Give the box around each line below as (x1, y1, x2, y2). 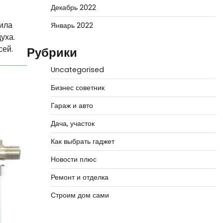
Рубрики (26, 44, 77, 61)
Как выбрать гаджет (50, 136, 114, 146)
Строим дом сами (50, 190, 109, 200)
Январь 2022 (50, 20, 93, 30)
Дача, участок (50, 118, 95, 128)
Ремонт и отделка (50, 172, 109, 182)
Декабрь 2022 (50, 2, 96, 12)
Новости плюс (50, 154, 97, 164)
